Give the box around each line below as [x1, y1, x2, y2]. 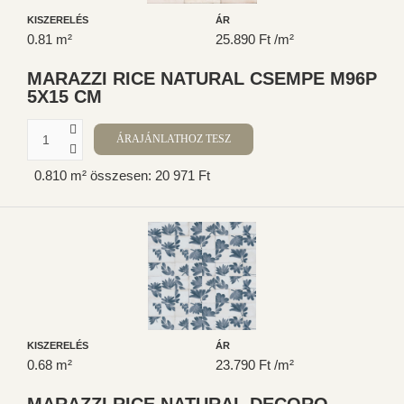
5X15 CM [27, 86, 102, 106]
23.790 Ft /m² [216, 357, 294, 373]
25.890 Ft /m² [216, 31, 294, 47]
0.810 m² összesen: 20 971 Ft [34, 168, 210, 184]
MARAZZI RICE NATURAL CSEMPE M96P [27, 68, 377, 88]
